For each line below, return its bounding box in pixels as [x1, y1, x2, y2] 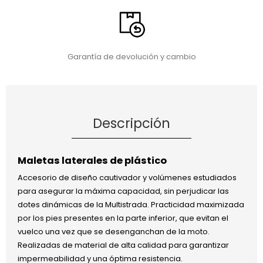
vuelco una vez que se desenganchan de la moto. [17, 226, 210, 238]
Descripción [93, 113, 170, 133]
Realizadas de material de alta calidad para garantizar [17, 240, 229, 251]
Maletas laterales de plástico [17, 154, 167, 168]
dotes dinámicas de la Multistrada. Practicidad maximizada [17, 199, 244, 211]
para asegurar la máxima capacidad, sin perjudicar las [17, 186, 229, 197]
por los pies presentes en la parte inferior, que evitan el [17, 213, 228, 224]
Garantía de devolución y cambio [67, 50, 196, 62]
